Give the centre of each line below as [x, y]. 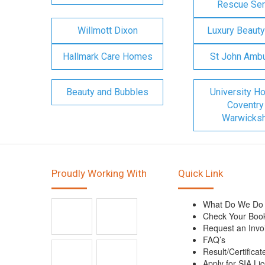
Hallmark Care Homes [107, 56]
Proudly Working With [99, 173]
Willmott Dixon [107, 30]
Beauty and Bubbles [107, 92]
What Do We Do [233, 204]
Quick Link [201, 173]
